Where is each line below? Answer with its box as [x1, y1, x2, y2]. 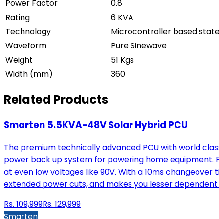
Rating [5, 11, 30, 23]
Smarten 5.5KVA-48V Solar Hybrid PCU [4, 118, 188, 132]
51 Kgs [111, 54, 134, 66]
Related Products [4, 91, 108, 108]
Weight [5, 54, 33, 66]
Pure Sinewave [111, 40, 167, 51]
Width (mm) [5, 68, 53, 80]
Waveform [5, 40, 46, 51]
